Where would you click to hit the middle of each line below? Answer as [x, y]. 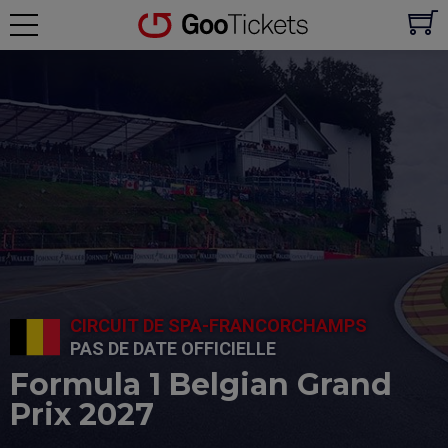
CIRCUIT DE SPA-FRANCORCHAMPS [218, 325]
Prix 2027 [82, 414]
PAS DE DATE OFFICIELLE [173, 348]
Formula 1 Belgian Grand [201, 384]
